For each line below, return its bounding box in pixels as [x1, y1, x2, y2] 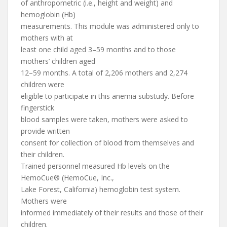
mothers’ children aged [21, 56, 95, 66]
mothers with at [21, 33, 73, 43]
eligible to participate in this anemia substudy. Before [21, 91, 194, 101]
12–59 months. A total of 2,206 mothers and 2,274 [21, 68, 187, 78]
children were [21, 80, 64, 89]
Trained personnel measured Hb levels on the [21, 161, 170, 171]
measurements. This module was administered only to [21, 21, 199, 31]
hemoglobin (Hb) [21, 10, 75, 19]
